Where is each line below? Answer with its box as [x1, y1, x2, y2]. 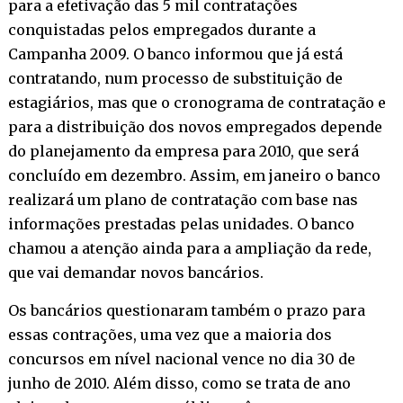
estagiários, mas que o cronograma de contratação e [7, 93, 386, 112]
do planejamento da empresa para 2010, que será [7, 141, 359, 160]
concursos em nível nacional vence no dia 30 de [7, 349, 355, 368]
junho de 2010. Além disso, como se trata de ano [7, 373, 351, 392]
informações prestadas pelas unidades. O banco [7, 214, 354, 233]
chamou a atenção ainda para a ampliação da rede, [7, 238, 372, 257]
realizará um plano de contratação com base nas [7, 190, 358, 209]
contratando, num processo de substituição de [7, 68, 343, 87]
